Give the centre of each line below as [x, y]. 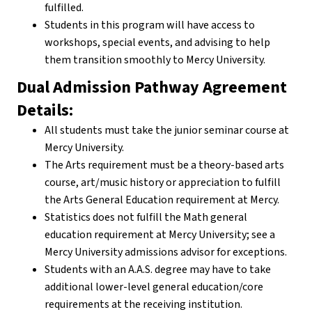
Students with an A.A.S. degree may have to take [158, 269]
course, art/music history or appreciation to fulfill [163, 182]
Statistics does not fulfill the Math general [146, 217]
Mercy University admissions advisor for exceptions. [166, 252]
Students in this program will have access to [150, 25]
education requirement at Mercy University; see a [160, 234]
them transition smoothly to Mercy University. [155, 60]
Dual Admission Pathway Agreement [152, 87]
